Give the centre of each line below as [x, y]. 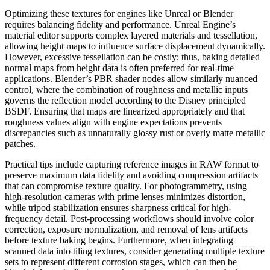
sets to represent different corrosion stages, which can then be [121, 262]
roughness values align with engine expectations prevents [113, 122]
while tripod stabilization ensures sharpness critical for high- [118, 207]
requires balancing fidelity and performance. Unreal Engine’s [120, 24]
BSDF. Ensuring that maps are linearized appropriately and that [125, 111]
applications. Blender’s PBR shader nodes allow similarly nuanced [131, 78]
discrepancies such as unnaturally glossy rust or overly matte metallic [135, 133]
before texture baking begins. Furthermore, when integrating [119, 240]
